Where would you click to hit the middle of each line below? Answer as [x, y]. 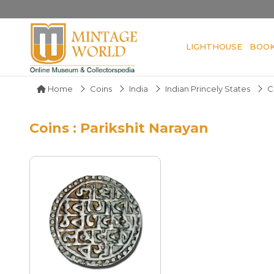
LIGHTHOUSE [214, 46]
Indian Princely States [208, 88]
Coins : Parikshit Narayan [119, 128]
